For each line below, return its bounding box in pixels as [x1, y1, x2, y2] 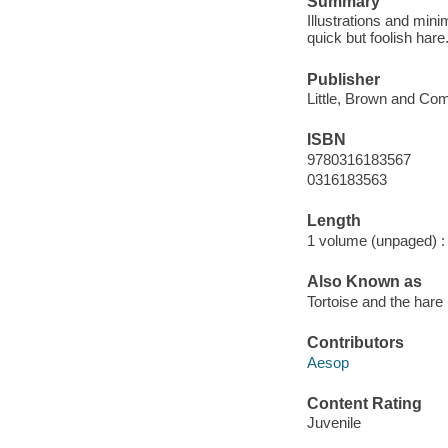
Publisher [306, 70, 380, 88]
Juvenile [306, 414, 361, 432]
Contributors [306, 334, 404, 351]
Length [306, 212, 361, 230]
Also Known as [306, 273, 422, 291]
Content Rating [306, 394, 422, 412]
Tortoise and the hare [306, 292, 443, 310]
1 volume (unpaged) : [306, 231, 445, 249]
